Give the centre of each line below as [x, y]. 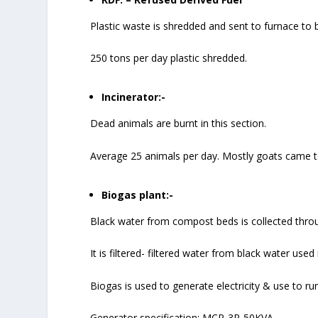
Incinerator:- [134, 97]
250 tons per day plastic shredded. [169, 58]
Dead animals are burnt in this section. [179, 124]
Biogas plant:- [138, 194]
